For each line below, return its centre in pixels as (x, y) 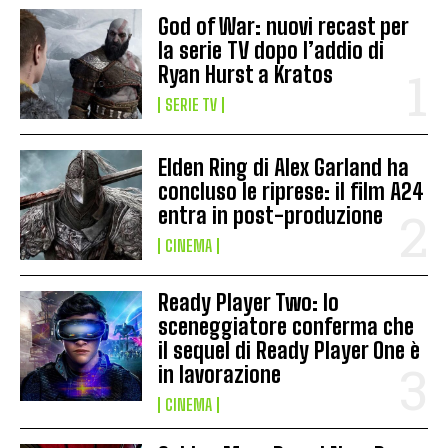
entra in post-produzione (271, 215)
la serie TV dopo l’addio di (271, 50)
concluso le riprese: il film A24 (291, 191)
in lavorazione (220, 374)
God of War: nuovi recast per (284, 26)
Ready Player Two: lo (249, 302)
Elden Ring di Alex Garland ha (284, 167)
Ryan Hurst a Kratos (246, 74)
